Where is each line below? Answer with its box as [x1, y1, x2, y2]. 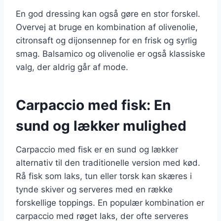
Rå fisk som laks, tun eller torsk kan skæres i [16, 171, 192, 181]
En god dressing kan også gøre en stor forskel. [16, 8, 200, 19]
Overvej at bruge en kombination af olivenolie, [16, 22, 198, 32]
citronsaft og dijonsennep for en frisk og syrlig [16, 35, 197, 45]
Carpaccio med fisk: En [16, 96, 171, 113]
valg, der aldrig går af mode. [16, 62, 128, 72]
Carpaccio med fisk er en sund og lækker [16, 144, 178, 154]
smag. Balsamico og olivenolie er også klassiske [16, 48, 205, 59]
